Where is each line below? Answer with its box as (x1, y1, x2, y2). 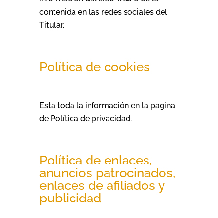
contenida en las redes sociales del (39, 7, 167, 17)
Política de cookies (39, 59, 150, 74)
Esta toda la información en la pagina (39, 101, 175, 110)
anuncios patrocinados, (39, 165, 175, 180)
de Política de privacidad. (39, 114, 132, 123)
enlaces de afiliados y (39, 178, 164, 193)
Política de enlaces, (39, 153, 152, 167)
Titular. (39, 20, 64, 30)
